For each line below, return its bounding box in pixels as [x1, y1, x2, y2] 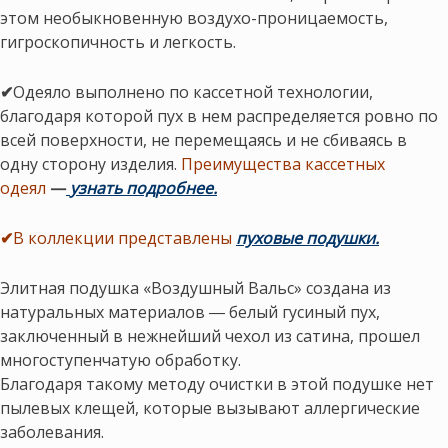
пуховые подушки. [236, 226, 379, 249]
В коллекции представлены [13, 226, 236, 249]
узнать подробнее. [70, 177, 217, 200]
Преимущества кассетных [181, 153, 385, 176]
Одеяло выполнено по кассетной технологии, [13, 81, 373, 104]
